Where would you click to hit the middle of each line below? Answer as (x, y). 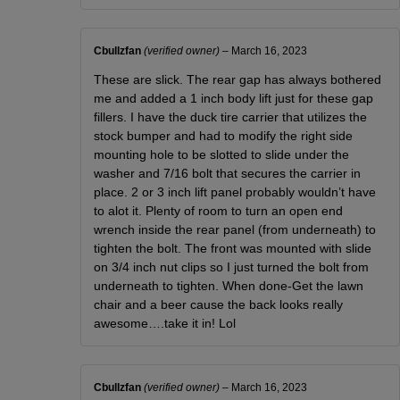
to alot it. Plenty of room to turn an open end (219, 210)
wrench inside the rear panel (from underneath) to (235, 229)
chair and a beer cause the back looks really (219, 304)
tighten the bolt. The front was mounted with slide (233, 248)
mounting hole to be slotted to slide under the (222, 154)
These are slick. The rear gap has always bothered (238, 79)
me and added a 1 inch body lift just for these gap (234, 98)
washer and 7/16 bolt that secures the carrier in (228, 173)
